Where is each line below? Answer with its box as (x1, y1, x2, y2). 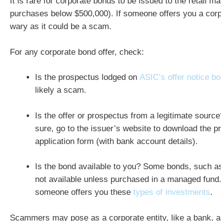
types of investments (133, 187, 210, 197)
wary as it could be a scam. (10, 22, 111, 31)
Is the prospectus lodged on (35, 73, 140, 82)
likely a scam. (35, 85, 86, 95)
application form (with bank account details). (35, 136, 198, 146)
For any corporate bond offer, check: (10, 47, 144, 57)
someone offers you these (35, 187, 133, 197)
